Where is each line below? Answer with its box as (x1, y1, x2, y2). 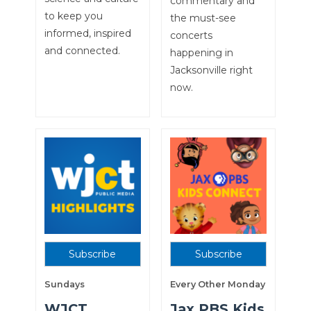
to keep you (44, 10, 103, 23)
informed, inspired (44, 27, 131, 40)
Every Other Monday (169, 279, 265, 290)
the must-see (169, 12, 236, 25)
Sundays (44, 279, 85, 290)
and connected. (44, 44, 120, 58)
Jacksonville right (169, 64, 253, 77)
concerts (169, 29, 212, 42)
